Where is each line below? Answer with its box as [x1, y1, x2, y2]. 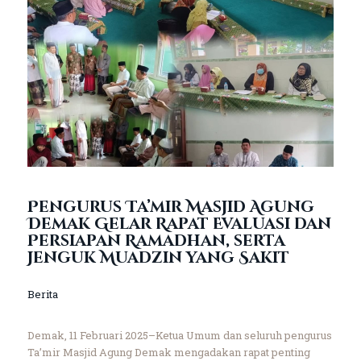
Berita [27, 286, 58, 301]
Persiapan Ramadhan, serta [27, 230, 285, 251]
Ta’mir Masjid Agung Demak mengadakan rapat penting [27, 344, 310, 359]
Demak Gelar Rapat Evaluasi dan [27, 213, 331, 234]
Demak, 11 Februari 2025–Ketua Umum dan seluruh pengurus [27, 327, 332, 342]
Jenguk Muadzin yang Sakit [27, 247, 289, 268]
